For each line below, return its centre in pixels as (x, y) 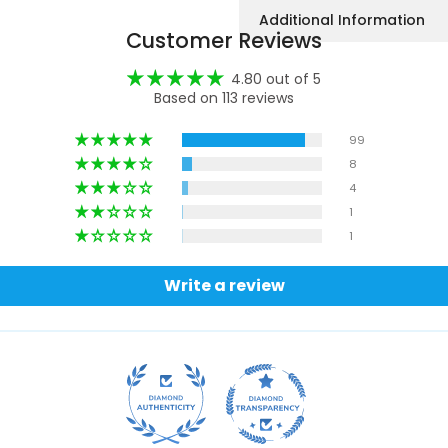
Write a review (224, 285)
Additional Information (342, 19)
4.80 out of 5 (276, 79)
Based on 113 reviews (224, 98)
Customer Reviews (224, 40)
